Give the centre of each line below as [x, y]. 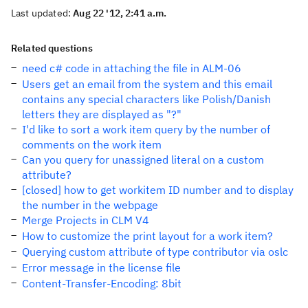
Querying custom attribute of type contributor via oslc [155, 252]
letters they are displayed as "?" [102, 114]
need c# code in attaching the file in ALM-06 [132, 68]
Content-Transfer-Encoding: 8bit [102, 283]
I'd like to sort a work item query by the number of [146, 129]
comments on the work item [92, 144]
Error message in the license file [101, 267]
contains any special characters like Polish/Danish [146, 99]
